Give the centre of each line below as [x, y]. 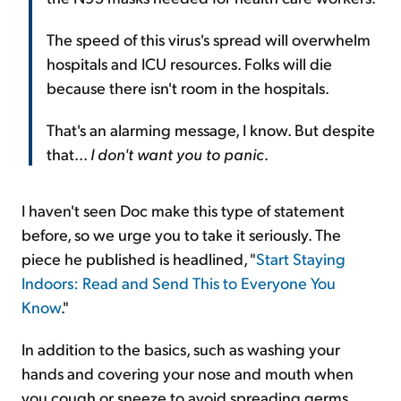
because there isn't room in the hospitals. [188, 88]
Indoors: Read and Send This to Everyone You [179, 283]
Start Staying [301, 259]
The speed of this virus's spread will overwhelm [209, 39]
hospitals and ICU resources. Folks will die [189, 64]
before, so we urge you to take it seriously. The [181, 235]
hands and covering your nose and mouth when [188, 373]
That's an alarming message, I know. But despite [211, 130]
